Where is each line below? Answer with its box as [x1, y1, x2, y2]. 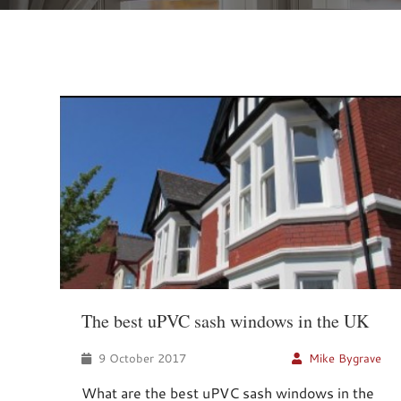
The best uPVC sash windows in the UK [81, 308, 369, 333]
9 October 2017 [95, 350, 186, 365]
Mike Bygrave [309, 350, 382, 365]
